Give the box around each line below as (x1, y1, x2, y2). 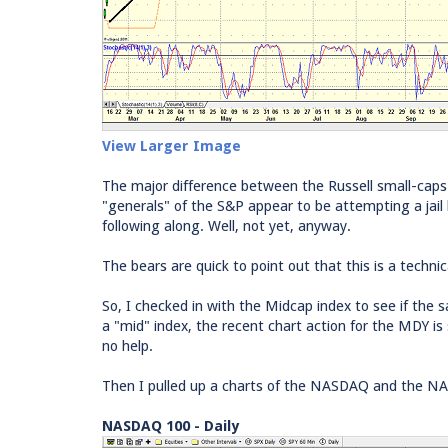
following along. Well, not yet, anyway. (102, 217, 351, 235)
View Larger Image (102, 137, 241, 155)
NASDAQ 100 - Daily (102, 417, 239, 435)
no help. (102, 337, 153, 355)
